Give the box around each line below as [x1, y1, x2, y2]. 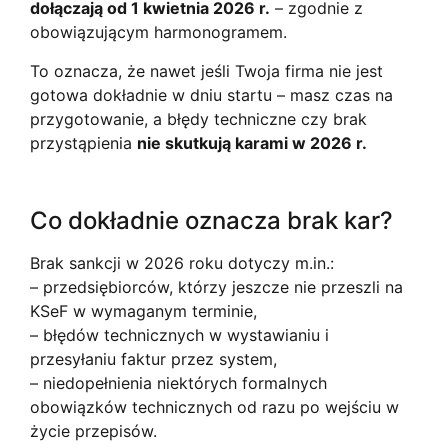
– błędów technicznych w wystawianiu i [30, 325, 329, 346]
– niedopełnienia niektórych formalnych [30, 373, 327, 394]
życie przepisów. [30, 421, 157, 442]
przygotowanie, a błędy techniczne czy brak [30, 108, 367, 129]
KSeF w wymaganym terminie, [30, 301, 257, 322]
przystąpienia [30, 132, 137, 153]
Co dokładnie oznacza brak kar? [30, 206, 393, 236]
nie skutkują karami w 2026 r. [137, 132, 367, 153]
